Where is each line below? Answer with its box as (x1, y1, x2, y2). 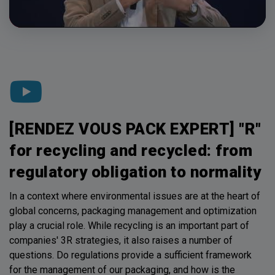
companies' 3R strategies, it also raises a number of (9, 234, 233, 246)
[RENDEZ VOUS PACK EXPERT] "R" (9, 119, 261, 138)
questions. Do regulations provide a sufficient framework (9, 249, 252, 261)
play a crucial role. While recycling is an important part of (9, 219, 249, 231)
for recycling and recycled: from (9, 141, 252, 160)
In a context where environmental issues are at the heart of (9, 190, 260, 202)
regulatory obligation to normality (9, 162, 261, 181)
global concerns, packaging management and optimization (9, 204, 257, 217)
